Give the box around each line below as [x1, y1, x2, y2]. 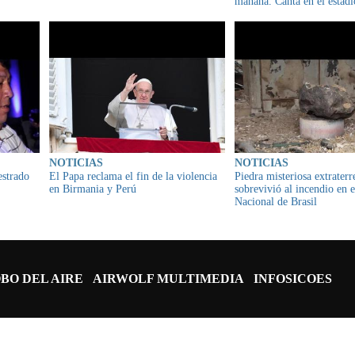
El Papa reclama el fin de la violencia [49, 170, 217, 183]
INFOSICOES [253, 272, 332, 286]
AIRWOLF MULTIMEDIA [92, 272, 244, 286]
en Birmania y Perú [49, 183, 136, 196]
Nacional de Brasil [235, 196, 317, 208]
